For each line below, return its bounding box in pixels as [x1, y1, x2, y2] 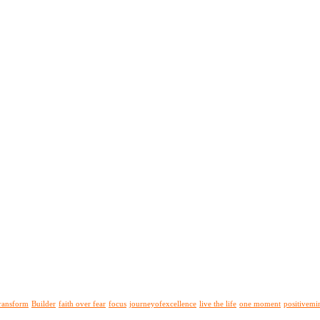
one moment [239, 299, 281, 308]
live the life [199, 299, 236, 308]
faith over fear [59, 299, 106, 308]
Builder [31, 299, 56, 308]
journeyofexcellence [129, 299, 196, 308]
